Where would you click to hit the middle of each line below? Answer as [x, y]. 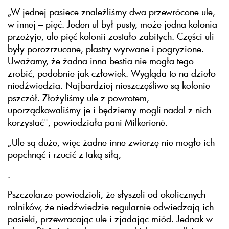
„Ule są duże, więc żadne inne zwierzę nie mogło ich [111, 142]
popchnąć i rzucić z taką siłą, [64, 155]
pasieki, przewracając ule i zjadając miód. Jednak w [110, 219]
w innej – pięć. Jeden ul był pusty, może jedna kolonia [112, 24]
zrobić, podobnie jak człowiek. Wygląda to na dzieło [112, 73]
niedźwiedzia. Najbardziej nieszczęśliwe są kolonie [109, 86]
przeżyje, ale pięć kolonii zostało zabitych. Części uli [111, 37]
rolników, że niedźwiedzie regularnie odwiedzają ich [111, 207]
